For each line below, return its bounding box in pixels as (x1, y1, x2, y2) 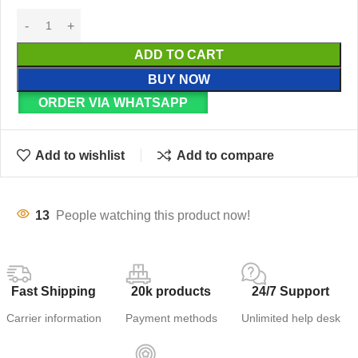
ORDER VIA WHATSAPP (38, 96, 188, 110)
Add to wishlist (35, 148, 125, 162)
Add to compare (176, 148, 274, 162)
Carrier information (6, 312, 101, 325)
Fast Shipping (11, 284, 96, 299)
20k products (131, 284, 211, 299)
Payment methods (125, 312, 217, 325)
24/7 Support (252, 284, 329, 299)
